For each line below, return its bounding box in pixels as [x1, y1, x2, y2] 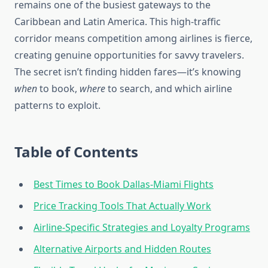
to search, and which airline [105, 82, 232, 96]
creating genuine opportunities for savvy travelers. [14, 48, 244, 62]
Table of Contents [14, 142, 138, 162]
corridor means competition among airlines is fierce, [14, 32, 252, 45]
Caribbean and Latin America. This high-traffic [14, 15, 221, 29]
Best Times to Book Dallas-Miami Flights [33, 178, 214, 191]
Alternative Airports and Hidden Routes [33, 242, 211, 256]
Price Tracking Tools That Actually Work [33, 199, 211, 213]
